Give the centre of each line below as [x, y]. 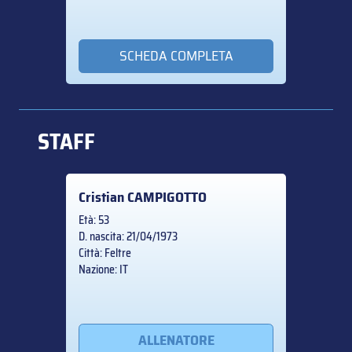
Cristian [103, 197]
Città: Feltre [105, 253]
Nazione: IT [103, 269]
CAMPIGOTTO [167, 197]
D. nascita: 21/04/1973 [128, 236]
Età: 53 [94, 220]
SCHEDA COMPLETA [176, 56]
